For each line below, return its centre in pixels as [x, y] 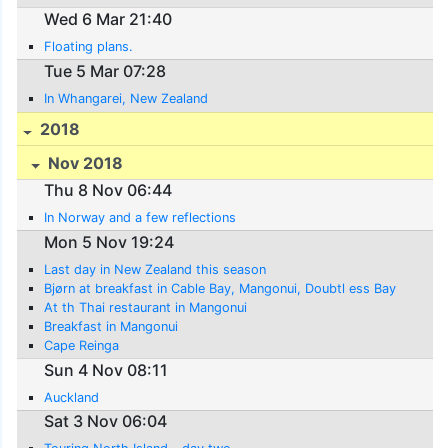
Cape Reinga [82, 345]
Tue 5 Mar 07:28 [105, 70]
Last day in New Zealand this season [155, 269]
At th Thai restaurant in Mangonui [146, 307]
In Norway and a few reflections [140, 218]
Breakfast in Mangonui [111, 326]
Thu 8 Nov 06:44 [108, 190]
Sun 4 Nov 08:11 [106, 369]
